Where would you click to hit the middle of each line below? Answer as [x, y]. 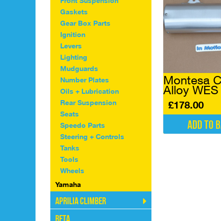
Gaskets [74, 12]
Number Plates [85, 80]
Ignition [73, 34]
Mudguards [79, 68]
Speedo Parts [83, 125]
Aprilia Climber [81, 201]
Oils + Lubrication [90, 91]
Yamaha [68, 184]
